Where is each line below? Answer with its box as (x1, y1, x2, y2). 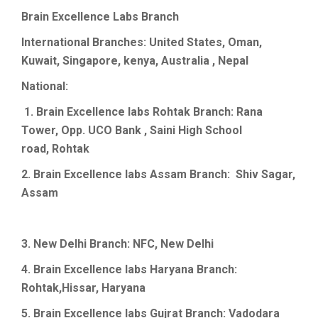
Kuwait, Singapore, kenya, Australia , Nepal (21, 54, 248, 68)
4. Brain (21, 263, 64, 277)
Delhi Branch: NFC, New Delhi (60, 237, 214, 251)
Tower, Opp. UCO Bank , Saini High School (21, 124, 245, 138)
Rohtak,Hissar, (21, 281, 99, 295)
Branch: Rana (190, 105, 263, 119)
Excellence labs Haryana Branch (64, 263, 234, 277)
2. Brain (21, 168, 64, 182)
